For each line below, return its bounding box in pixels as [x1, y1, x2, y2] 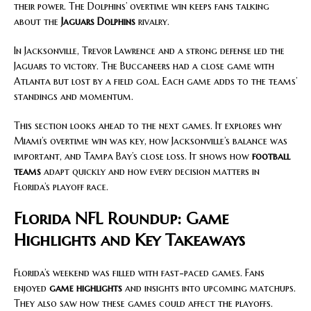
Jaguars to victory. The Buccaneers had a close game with [14, 60, 274, 73]
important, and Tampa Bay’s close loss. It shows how [14, 150, 252, 163]
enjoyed [14, 282, 49, 295]
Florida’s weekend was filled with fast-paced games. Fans [14, 267, 264, 280]
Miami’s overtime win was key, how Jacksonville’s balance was [14, 135, 287, 148]
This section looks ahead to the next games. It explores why [14, 119, 282, 133]
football [252, 150, 290, 163]
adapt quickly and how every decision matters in [41, 165, 260, 178]
